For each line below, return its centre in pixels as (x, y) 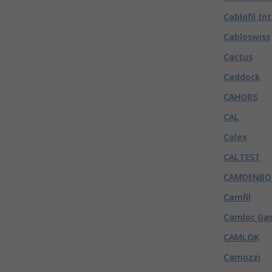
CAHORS (240, 97)
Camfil (237, 197)
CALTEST (242, 157)
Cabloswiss (247, 37)
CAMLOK (241, 237)
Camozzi (242, 257)
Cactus (238, 57)
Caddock (242, 77)
